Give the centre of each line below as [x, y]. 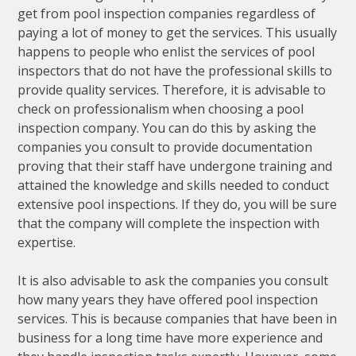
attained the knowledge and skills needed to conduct [174, 186]
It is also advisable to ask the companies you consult [173, 281]
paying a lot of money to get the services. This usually [178, 33]
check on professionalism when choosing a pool [161, 109]
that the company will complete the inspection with [169, 224]
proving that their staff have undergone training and [175, 166]
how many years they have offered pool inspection [168, 300]
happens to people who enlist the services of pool [166, 52]
